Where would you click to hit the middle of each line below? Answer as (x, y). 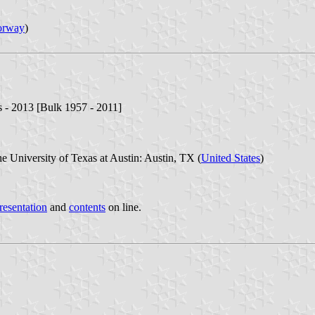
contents (87, 207)
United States (231, 158)
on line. (123, 207)
